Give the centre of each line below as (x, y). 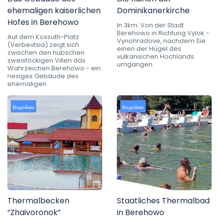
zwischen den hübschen (46, 53)
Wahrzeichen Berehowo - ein (54, 68)
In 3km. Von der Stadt (150, 25)
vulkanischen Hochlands (155, 57)
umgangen (135, 65)
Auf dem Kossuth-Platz (43, 37)
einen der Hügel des (149, 49)
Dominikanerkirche (153, 11)
